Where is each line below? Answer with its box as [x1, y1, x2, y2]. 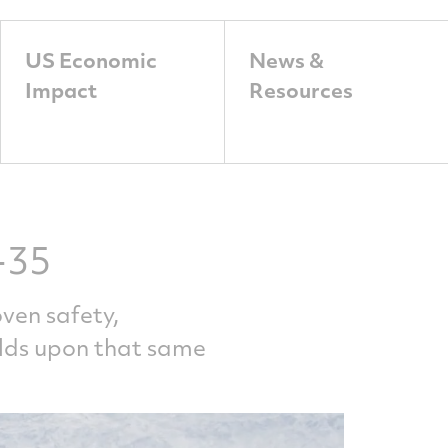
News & [248, 45, 324, 74]
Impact [24, 75, 97, 104]
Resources [248, 75, 353, 104]
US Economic [24, 45, 157, 74]
